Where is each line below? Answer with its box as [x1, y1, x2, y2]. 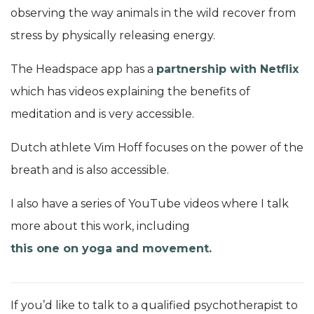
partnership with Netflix [156, 62, 299, 76]
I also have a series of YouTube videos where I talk [11, 196, 289, 210]
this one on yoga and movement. [11, 241, 212, 255]
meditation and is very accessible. [11, 107, 194, 121]
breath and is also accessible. [11, 163, 169, 177]
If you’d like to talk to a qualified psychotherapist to [11, 298, 298, 312]
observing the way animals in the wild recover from [11, 6, 296, 20]
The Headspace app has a [11, 62, 156, 76]
